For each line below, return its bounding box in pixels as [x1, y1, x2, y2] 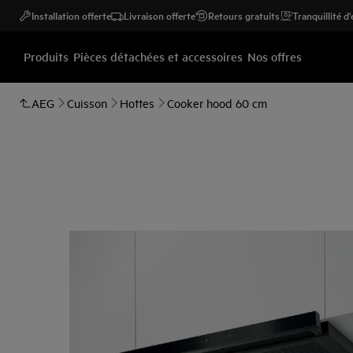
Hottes [120, 95, 154, 110]
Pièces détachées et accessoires [73, 47, 243, 65]
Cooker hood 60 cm [167, 95, 267, 110]
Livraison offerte [124, 8, 195, 23]
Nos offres [247, 47, 302, 65]
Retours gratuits [208, 8, 280, 23]
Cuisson [67, 95, 107, 110]
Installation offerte [32, 8, 111, 23]
